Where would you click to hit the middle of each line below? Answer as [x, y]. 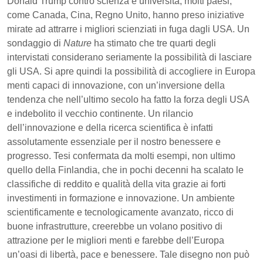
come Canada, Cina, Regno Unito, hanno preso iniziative [126, 15]
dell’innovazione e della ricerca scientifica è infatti [110, 127]
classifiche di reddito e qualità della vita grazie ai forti [117, 184]
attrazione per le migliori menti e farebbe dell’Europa [116, 240]
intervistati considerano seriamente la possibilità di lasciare [129, 57]
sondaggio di [35, 43]
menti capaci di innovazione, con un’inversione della [116, 85]
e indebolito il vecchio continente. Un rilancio [100, 113]
